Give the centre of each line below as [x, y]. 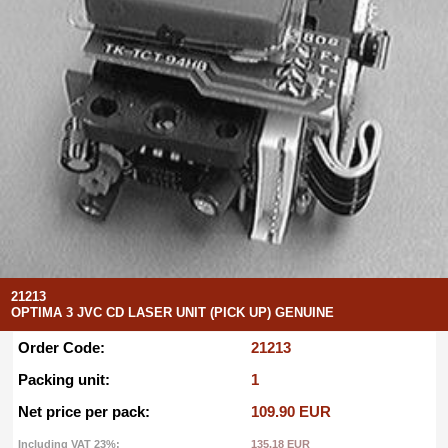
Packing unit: [63, 379]
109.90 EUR [290, 411]
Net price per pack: [83, 411]
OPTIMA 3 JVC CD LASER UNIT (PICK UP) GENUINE [173, 312]
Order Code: [61, 347]
